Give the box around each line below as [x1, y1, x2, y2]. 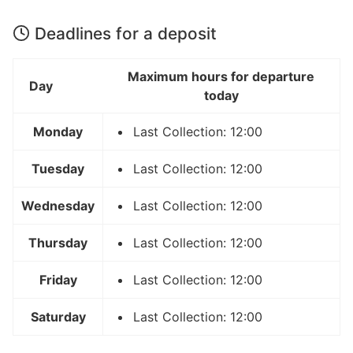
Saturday [30, 308, 86, 325]
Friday [39, 271, 77, 288]
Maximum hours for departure [128, 68, 314, 84]
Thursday [28, 234, 87, 251]
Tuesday [32, 160, 84, 176]
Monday [33, 123, 83, 139]
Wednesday [21, 197, 95, 214]
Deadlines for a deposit [35, 23, 217, 43]
